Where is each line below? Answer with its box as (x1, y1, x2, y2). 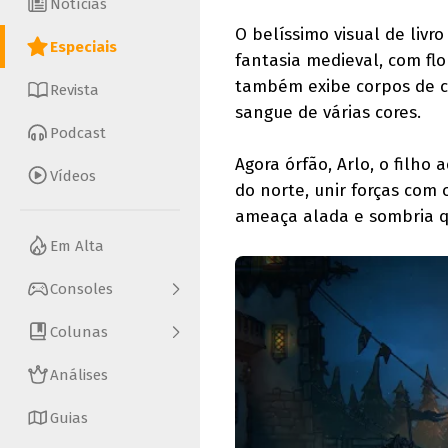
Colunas (50, 322, 108, 341)
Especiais (50, 37, 117, 56)
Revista (50, 80, 99, 99)
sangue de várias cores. (235, 102, 421, 123)
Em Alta (50, 236, 104, 255)
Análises (50, 365, 108, 384)
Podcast (50, 123, 106, 142)
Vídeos (50, 166, 96, 185)
